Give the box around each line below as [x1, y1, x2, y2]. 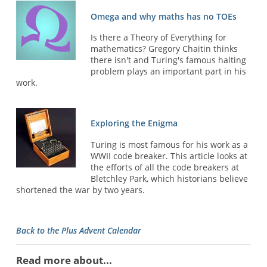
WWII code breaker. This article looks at [91, 150, 248, 162]
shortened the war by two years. [15, 184, 145, 195]
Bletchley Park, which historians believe [91, 172, 249, 184]
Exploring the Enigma [91, 117, 178, 129]
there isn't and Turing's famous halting [91, 54, 247, 66]
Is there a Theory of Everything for [91, 32, 227, 44]
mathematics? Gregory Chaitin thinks [91, 43, 238, 55]
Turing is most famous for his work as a [91, 138, 249, 150]
